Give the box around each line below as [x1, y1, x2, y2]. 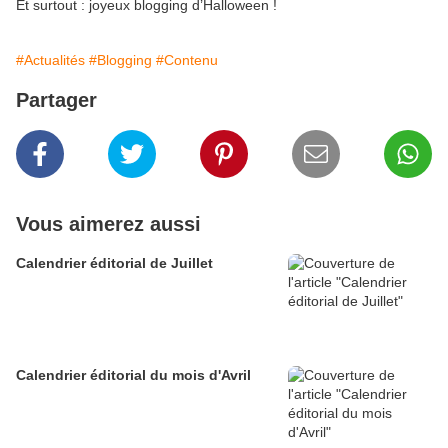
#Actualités [16, 51, 85, 68]
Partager [16, 88, 97, 111]
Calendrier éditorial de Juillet [16, 254, 213, 271]
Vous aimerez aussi [16, 212, 201, 235]
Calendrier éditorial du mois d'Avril [16, 366, 251, 383]
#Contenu [156, 51, 218, 68]
